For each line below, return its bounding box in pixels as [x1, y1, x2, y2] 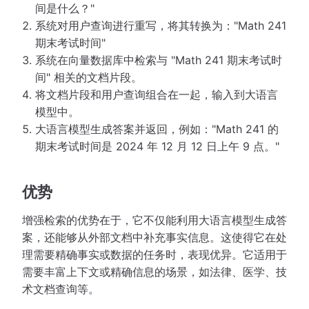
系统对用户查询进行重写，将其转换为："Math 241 [35, 19, 287, 33]
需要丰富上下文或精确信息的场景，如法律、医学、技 [22, 265, 287, 279]
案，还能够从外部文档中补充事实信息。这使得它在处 [22, 230, 287, 245]
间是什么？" [35, 1, 95, 16]
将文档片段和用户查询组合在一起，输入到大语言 [35, 88, 279, 102]
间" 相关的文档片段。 [35, 70, 143, 85]
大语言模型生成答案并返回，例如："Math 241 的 [35, 122, 279, 137]
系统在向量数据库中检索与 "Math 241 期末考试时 [35, 53, 283, 68]
